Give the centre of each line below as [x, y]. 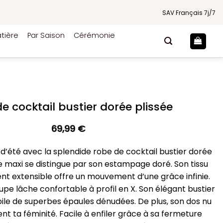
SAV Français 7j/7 [189, 12]
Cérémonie [94, 35]
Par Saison [46, 35]
